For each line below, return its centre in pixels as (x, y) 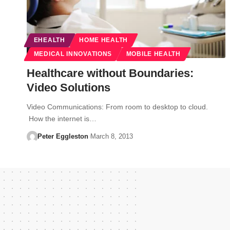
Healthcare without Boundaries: (110, 73)
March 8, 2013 (111, 136)
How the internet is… (62, 118)
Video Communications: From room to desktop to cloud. (117, 107)
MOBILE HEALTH (153, 54)
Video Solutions (69, 87)
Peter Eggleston (63, 136)
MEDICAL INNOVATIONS (73, 54)
